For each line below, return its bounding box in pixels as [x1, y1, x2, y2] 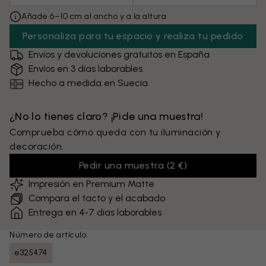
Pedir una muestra [78, 160, 164, 171]
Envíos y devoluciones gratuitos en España [28, 49, 210, 60]
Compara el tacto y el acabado [28, 192, 165, 204]
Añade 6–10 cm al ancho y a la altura [21, 11, 166, 21]
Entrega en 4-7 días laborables [28, 207, 161, 218]
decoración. [9, 141, 64, 152]
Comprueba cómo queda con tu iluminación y [9, 126, 221, 138]
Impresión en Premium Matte [28, 178, 154, 189]
